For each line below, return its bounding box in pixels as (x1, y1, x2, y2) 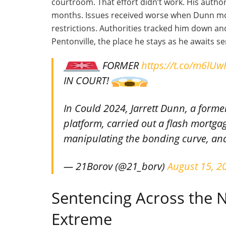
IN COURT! (64, 74, 111, 88)
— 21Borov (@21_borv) (64, 159, 167, 174)
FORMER (100, 59, 141, 73)
